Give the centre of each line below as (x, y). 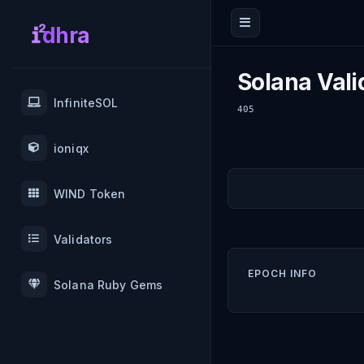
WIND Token (90, 193)
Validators (83, 239)
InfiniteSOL (86, 102)
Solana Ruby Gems (108, 284)
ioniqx (71, 148)
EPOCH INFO (282, 273)
